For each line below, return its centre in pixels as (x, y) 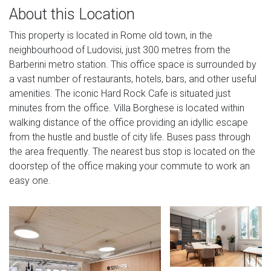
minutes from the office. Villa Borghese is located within (127, 108)
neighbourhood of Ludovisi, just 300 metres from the (120, 50)
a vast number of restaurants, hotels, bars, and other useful (133, 79)
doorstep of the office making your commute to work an (129, 166)
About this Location (72, 14)
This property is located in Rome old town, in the (111, 35)
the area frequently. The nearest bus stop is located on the (132, 151)
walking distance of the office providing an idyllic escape (129, 122)
